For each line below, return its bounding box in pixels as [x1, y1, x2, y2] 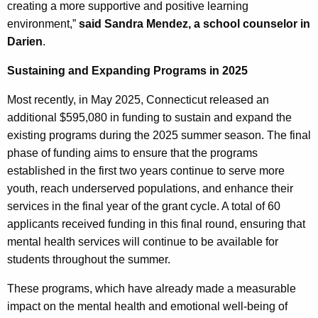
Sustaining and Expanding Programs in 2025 [7, 64, 248, 77]
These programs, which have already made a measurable [7, 282, 296, 295]
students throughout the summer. [7, 253, 176, 265]
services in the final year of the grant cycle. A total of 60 [7, 199, 280, 212]
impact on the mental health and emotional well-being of [7, 300, 287, 312]
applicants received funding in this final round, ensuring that [7, 217, 305, 230]
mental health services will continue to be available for [7, 235, 278, 248]
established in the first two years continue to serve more [7, 164, 285, 177]
